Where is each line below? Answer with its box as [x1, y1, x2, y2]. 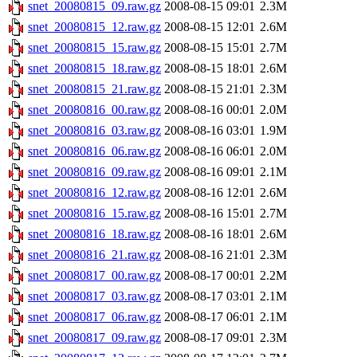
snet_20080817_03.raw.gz [28, 289, 161, 304]
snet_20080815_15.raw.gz [28, 41, 161, 55]
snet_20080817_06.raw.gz [28, 310, 161, 324]
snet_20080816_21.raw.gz [28, 248, 161, 262]
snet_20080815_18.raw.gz [28, 61, 161, 76]
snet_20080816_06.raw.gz [28, 144, 161, 159]
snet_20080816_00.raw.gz [28, 103, 161, 117]
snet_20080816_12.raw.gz [28, 186, 161, 200]
